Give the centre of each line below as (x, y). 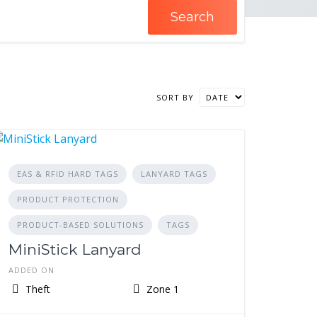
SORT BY (175, 97)
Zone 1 (161, 289)
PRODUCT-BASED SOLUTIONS (81, 225)
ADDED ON (32, 270)
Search (192, 17)
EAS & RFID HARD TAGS (68, 174)
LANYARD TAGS (174, 174)
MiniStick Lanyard (75, 249)
